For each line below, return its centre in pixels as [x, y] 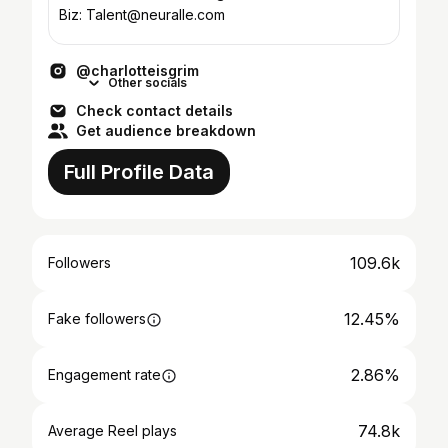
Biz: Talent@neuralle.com [142, 14]
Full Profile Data [139, 172]
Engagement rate [104, 374]
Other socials [147, 82]
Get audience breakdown [166, 130]
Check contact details [154, 110]
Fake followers [97, 318]
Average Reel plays [112, 430]
